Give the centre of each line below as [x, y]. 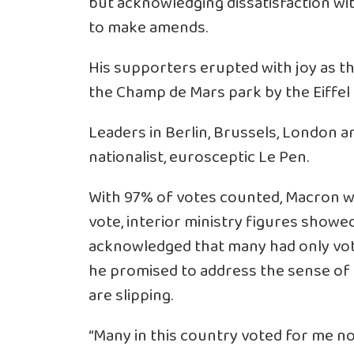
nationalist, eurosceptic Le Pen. [199, 157]
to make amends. [148, 28]
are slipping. [131, 296]
